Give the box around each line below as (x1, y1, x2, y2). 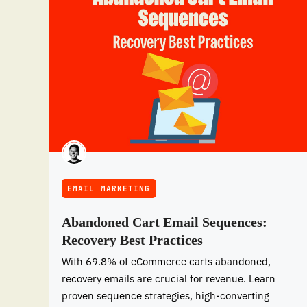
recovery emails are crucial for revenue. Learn (62, 271, 275, 285)
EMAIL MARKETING (67, 183, 151, 193)
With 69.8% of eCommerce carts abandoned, (62, 254, 271, 268)
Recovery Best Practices (62, 232, 203, 247)
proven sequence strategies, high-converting (62, 288, 269, 302)
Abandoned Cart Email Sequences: (62, 214, 267, 230)
